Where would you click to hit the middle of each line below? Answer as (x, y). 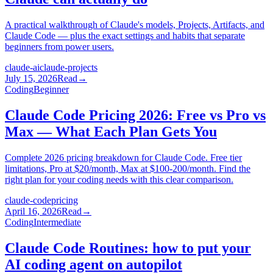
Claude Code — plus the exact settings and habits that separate (125, 36)
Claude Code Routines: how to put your (128, 248)
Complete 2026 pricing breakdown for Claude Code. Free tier (123, 158)
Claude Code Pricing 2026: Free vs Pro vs (135, 115)
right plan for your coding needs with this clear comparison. (119, 180)
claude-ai (22, 68)
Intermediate (57, 222)
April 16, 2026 (33, 211)
